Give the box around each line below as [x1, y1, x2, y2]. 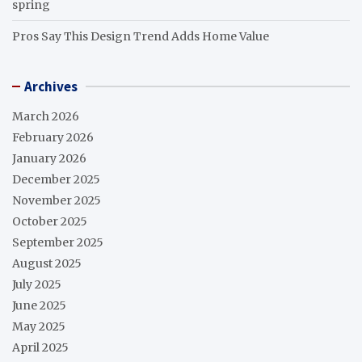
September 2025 [12, 234, 103, 250]
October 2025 [12, 213, 87, 229]
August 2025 [12, 255, 82, 271]
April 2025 [12, 339, 69, 355]
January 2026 [12, 150, 86, 166]
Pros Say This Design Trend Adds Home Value [12, 28, 269, 44]
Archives [24, 77, 78, 95]
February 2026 [12, 129, 94, 145]
